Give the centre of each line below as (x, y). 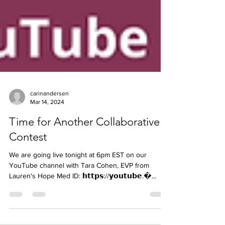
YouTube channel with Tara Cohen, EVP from (79, 180)
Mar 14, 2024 (47, 117)
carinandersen (49, 108)
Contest (28, 152)
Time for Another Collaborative (84, 137)
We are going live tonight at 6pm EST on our (78, 170)
